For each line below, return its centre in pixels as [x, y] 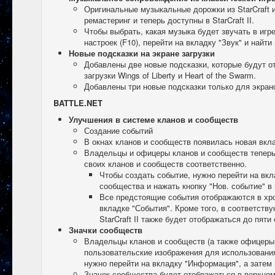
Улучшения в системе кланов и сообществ [153, 119]
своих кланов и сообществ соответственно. [165, 164]
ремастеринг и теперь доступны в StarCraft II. [169, 20]
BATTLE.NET [78, 103]
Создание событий [118, 130]
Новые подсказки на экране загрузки [142, 53]
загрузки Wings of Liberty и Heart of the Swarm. [170, 75]
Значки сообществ [106, 230]
